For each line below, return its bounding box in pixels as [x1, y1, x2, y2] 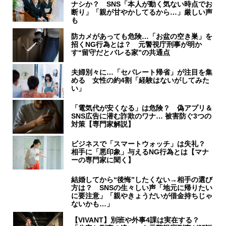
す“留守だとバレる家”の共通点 [71, 48, 171, 56]
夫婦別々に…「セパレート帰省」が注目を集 [71, 68, 213, 76]
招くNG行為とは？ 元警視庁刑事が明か [71, 40, 202, 48]
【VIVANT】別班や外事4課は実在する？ [71, 215, 207, 224]
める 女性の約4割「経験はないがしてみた [71, 76, 210, 84]
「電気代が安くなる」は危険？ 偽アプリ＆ [71, 103, 213, 112]
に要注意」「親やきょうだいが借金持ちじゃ [71, 191, 213, 200]
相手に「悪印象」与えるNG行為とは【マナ [71, 147, 209, 156]
